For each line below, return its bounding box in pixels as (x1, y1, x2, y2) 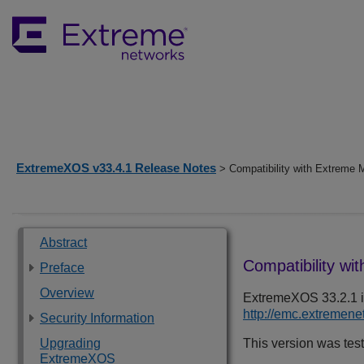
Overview (40, 286, 94, 300)
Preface (40, 261, 84, 275)
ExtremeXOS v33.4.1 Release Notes (16, 161, 216, 175)
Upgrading (40, 336, 101, 350)
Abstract (40, 236, 87, 249)
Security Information (40, 311, 154, 325)
